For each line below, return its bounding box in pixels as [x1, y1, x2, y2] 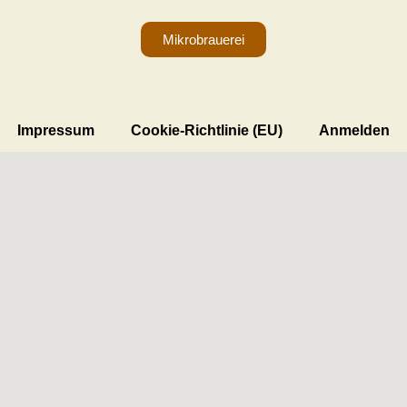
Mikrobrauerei [163, 31, 244, 47]
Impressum [17, 122, 94, 138]
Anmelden [319, 122, 390, 138]
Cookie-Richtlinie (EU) [131, 122, 283, 138]
